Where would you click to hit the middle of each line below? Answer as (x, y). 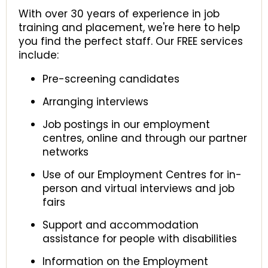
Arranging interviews (95, 102)
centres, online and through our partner (145, 138)
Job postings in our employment (126, 124)
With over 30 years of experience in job (119, 14)
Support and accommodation (121, 225)
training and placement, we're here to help (129, 28)
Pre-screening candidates (111, 79)
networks (66, 152)
